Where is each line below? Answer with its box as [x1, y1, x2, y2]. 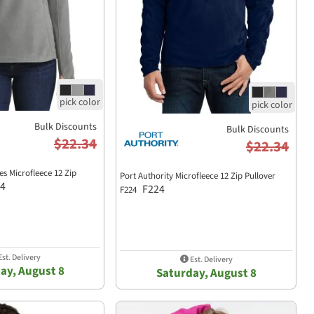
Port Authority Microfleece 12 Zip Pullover [120, 169, 275, 182]
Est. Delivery [188, 254, 233, 266]
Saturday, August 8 [156, 265, 257, 282]
